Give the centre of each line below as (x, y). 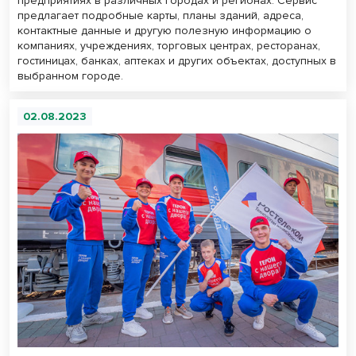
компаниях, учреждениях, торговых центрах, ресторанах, (169, 45)
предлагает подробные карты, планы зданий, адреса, (161, 15)
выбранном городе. (70, 75)
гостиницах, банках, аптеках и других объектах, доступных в (177, 60)
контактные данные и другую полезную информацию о (164, 30)
